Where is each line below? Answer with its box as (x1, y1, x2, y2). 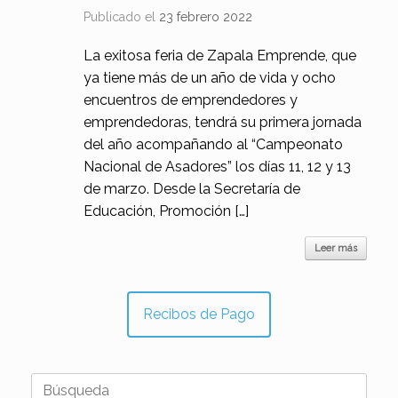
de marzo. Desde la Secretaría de (83, 180, 300, 197)
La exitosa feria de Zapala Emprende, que (83, 47, 356, 64)
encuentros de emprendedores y (83, 92, 298, 108)
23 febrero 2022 (158, 10, 252, 24)
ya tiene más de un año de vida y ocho (83, 69, 336, 86)
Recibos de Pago (143, 306, 255, 322)
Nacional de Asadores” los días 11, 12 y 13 (83, 158, 351, 175)
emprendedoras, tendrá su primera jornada (83, 114, 362, 131)
